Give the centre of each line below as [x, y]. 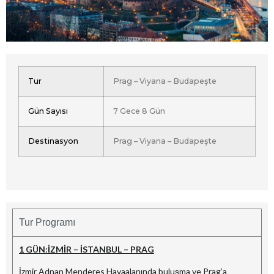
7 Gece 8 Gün [139, 111]
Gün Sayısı [48, 111]
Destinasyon [53, 141]
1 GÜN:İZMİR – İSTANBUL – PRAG [87, 250]
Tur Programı [47, 223]
